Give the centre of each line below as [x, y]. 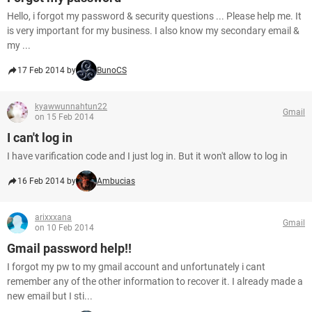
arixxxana [53, 217]
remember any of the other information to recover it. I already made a [155, 281]
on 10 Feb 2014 [64, 228]
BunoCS [112, 70]
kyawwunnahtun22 [71, 107]
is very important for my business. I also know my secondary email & [153, 31]
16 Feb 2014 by [47, 181]
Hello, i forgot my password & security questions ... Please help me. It [154, 16]
